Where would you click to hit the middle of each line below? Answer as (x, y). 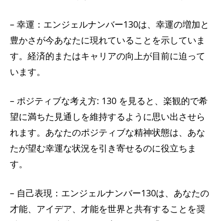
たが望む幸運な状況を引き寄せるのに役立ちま (103, 148)
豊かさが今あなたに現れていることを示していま (108, 40)
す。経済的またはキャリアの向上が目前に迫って (108, 55)
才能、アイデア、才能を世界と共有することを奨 (108, 208)
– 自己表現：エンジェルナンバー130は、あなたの (110, 193)
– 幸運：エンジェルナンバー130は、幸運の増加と (110, 24)
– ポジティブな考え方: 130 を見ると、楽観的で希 (109, 100)
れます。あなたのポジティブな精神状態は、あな (108, 132)
